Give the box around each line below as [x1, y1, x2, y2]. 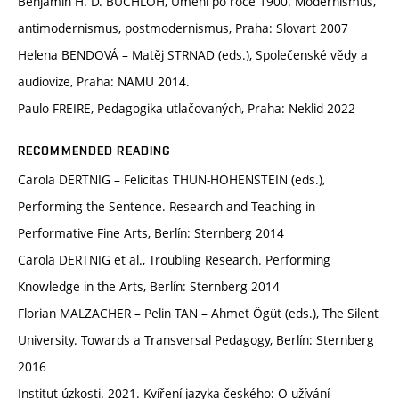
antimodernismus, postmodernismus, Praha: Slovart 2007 [18, 20, 348, 37]
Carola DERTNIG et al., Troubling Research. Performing [18, 251, 330, 269]
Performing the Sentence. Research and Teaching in [18, 198, 315, 216]
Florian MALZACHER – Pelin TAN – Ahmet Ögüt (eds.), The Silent [18, 305, 379, 322]
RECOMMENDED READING [18, 143, 172, 159]
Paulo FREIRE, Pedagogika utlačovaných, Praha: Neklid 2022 [18, 100, 355, 118]
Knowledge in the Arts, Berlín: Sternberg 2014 [18, 278, 280, 296]
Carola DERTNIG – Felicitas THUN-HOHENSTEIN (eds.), [18, 171, 325, 189]
